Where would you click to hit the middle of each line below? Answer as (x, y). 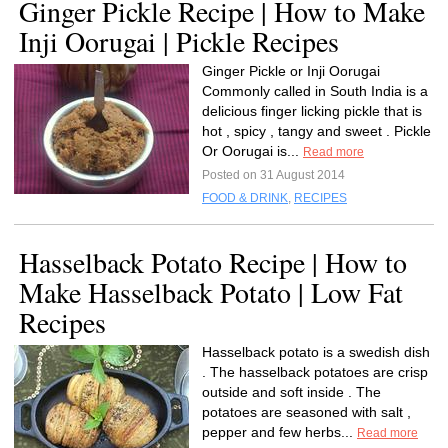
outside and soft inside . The (291, 392)
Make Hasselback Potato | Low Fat (211, 292)
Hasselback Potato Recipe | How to (213, 262)
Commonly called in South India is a (315, 91)
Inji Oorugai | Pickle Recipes (179, 41)
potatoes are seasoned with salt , (306, 412)
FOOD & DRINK (245, 198)
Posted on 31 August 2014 (273, 175)
